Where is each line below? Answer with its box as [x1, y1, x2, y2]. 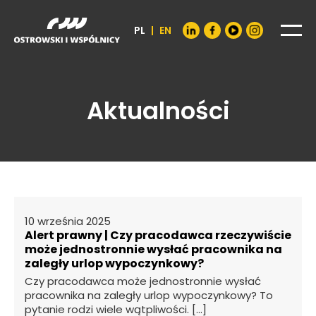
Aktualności [86, 94, 230, 128]
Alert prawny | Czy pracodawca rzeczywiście [25, 227, 291, 244]
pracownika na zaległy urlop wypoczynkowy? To [25, 288, 273, 303]
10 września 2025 [25, 214, 111, 229]
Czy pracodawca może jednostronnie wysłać [25, 274, 261, 289]
